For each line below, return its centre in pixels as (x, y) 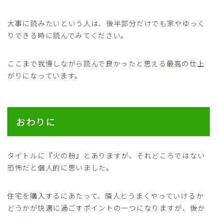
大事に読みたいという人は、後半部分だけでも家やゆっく (106, 23)
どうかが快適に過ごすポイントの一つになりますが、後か (106, 208)
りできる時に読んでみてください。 (68, 35)
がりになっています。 (45, 76)
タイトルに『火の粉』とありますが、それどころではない (106, 155)
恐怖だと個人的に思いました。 (61, 168)
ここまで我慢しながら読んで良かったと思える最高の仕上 (106, 63)
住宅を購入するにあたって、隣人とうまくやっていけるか (106, 196)
